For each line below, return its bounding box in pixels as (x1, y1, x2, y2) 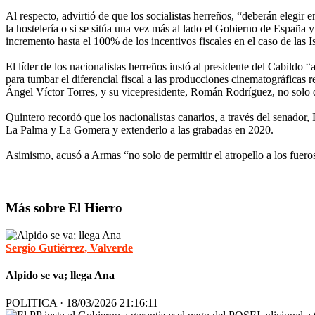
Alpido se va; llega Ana (6, 269, 115, 282)
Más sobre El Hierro (6, 200, 122, 216)
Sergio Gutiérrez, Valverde (6, 241, 133, 254)
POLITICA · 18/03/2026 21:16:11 (6, 297, 158, 309)
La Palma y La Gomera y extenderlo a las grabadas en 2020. (6, 124, 276, 136)
